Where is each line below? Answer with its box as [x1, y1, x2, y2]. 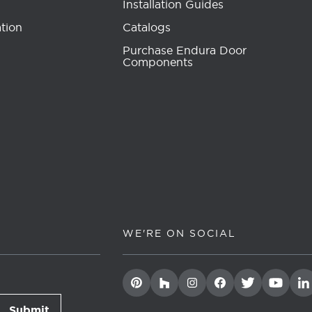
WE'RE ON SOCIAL [123, 227, 236, 240]
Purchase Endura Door [123, 43, 247, 57]
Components [123, 55, 193, 69]
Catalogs [123, 20, 171, 34]
